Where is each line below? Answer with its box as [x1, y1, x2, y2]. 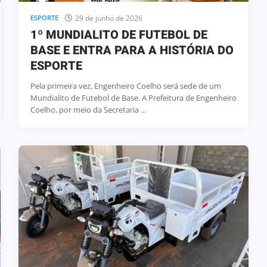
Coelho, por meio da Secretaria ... [30, 104, 146, 116]
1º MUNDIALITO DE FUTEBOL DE [30, 26, 207, 44]
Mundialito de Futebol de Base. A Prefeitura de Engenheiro [30, 92, 237, 104]
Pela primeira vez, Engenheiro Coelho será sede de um [30, 80, 221, 92]
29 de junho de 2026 [74, 13, 142, 24]
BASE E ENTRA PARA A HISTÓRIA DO [30, 42, 234, 60]
